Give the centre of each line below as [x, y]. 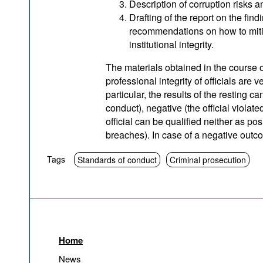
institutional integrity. [171, 44]
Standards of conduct [117, 160]
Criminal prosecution [208, 160]
